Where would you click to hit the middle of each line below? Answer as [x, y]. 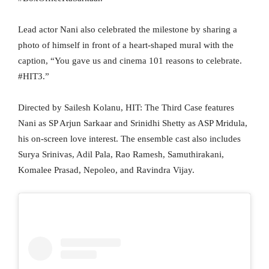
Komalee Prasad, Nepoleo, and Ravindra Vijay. [106, 170]
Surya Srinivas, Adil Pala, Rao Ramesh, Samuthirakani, [121, 154]
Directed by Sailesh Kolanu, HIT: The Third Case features [126, 107]
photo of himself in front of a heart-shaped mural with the [126, 45]
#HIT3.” [34, 76]
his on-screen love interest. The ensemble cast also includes [129, 138]
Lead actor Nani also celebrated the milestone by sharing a [128, 29]
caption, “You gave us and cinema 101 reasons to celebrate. [130, 60]
